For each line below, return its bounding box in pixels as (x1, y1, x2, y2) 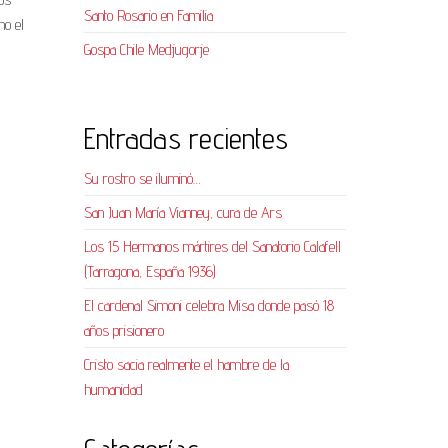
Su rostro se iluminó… (83, 169, 201, 189)
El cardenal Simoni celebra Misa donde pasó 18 (83, 296, 334, 316)
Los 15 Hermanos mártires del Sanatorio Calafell (83, 237, 341, 257)
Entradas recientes (83, 120, 288, 157)
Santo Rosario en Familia (83, 6, 213, 26)
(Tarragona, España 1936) (83, 262, 216, 282)
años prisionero (83, 321, 164, 341)
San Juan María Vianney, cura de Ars (83, 203, 282, 223)
